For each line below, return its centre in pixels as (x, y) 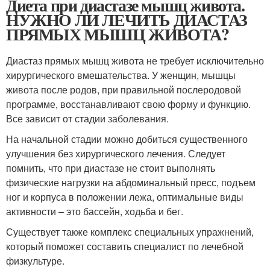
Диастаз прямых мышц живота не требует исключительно (135, 60)
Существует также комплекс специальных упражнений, (130, 231)
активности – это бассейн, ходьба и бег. (95, 211)
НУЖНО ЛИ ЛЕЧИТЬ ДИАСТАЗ (127, 19)
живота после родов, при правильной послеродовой (124, 89)
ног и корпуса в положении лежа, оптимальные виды (125, 196)
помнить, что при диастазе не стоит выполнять (111, 168)
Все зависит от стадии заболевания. (87, 118)
